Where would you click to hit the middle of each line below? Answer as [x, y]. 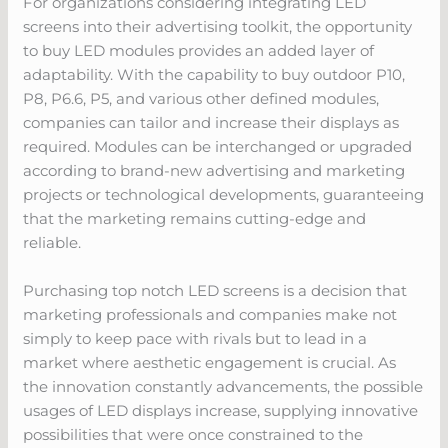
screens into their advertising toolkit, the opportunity [218, 26]
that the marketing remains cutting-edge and [195, 218]
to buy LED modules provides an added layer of [199, 50]
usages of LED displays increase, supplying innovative [221, 410]
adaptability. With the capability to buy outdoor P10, [214, 74]
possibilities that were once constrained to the [193, 434]
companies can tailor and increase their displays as [211, 122]
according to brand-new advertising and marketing [214, 170]
